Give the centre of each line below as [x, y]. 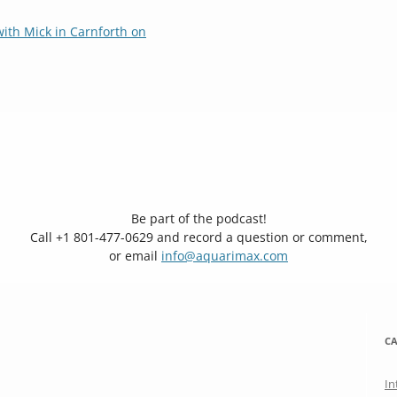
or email [135, 256]
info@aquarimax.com [225, 256]
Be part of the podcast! [198, 218]
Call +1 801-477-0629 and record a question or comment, [198, 237]
